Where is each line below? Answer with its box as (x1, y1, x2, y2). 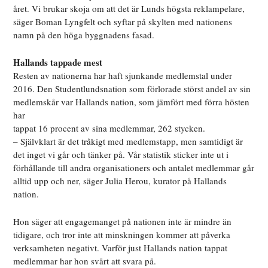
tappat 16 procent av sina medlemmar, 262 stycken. (13, 122, 206, 135)
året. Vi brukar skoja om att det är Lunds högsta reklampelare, (13, 2, 245, 15)
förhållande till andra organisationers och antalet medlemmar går (13, 162, 255, 174)
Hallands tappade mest (13, 56, 103, 69)
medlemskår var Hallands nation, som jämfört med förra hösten (13, 96, 250, 108)
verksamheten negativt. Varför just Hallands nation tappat (13, 242, 228, 254)
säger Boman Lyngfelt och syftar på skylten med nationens (13, 16, 233, 28)
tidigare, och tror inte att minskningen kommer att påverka (13, 229, 231, 241)
